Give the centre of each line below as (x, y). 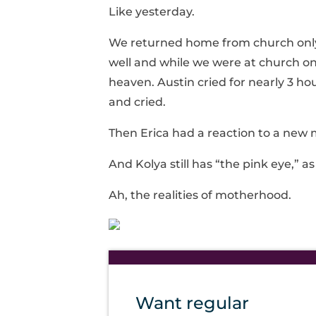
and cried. (137, 102)
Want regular (193, 303)
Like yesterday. (152, 11)
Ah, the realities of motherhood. (200, 195)
